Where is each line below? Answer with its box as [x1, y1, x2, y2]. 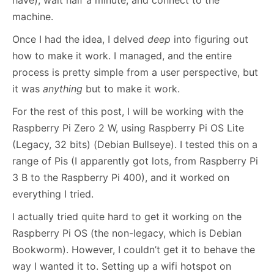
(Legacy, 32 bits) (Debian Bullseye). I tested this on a [12, 138, 257, 151]
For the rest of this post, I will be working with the [12, 105, 243, 118]
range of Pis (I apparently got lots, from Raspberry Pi [12, 155, 258, 168]
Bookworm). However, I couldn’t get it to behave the [12, 243, 255, 256]
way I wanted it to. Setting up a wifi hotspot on [12, 260, 231, 273]
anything [43, 83, 83, 95]
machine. [12, 10, 53, 23]
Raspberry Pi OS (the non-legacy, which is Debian [12, 227, 242, 240]
